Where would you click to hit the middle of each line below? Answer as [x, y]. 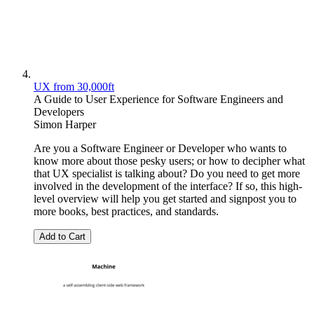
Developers [59, 112]
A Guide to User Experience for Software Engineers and [158, 100]
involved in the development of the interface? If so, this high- [168, 186]
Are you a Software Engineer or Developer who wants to [160, 149]
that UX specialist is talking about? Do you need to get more [167, 174]
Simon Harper [65, 125]
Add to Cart [62, 237]
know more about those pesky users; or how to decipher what [169, 161]
